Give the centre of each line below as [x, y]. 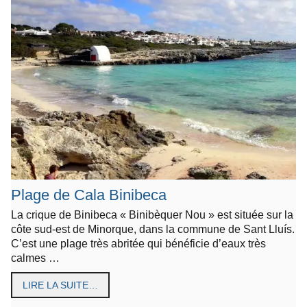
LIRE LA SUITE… [60, 285]
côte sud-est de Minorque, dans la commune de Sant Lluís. [153, 229]
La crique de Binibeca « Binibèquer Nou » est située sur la [152, 215]
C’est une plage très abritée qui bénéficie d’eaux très [138, 244]
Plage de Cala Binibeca [89, 195]
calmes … [35, 258]
